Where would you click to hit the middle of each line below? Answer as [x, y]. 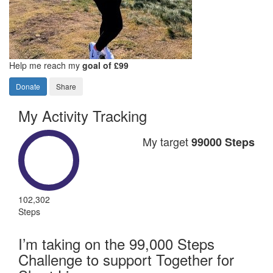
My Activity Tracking [83, 115]
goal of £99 [105, 65]
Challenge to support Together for [126, 259]
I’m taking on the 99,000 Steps [116, 243]
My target [167, 141]
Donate [28, 86]
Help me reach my [46, 65]
